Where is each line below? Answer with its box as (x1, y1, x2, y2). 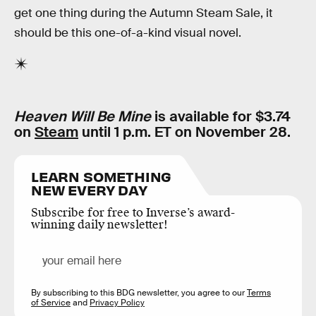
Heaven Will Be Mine (14, 107, 151, 126)
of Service (31, 296, 71, 308)
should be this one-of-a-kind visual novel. (14, 25, 241, 40)
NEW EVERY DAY (31, 180, 147, 198)
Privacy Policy (90, 296, 145, 308)
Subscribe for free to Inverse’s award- (31, 205, 235, 220)
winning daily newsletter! (31, 217, 168, 232)
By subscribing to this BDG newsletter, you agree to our (31, 286, 247, 298)
